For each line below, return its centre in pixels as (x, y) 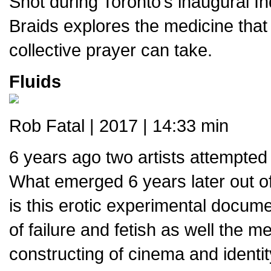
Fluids (35, 81)
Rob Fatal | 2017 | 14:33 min (119, 126)
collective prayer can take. (111, 50)
